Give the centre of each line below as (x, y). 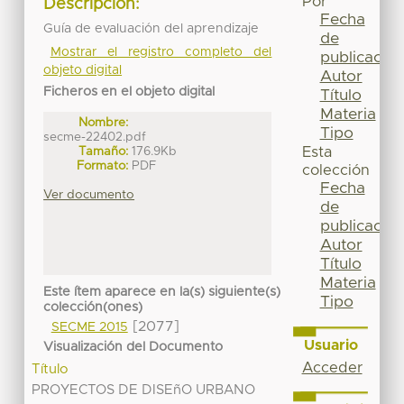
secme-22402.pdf (95, 137)
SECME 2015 (89, 328)
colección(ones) (93, 308)
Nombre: (104, 122)
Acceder (332, 367)
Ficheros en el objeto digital (129, 92)
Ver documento (89, 194)
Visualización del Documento (133, 347)
